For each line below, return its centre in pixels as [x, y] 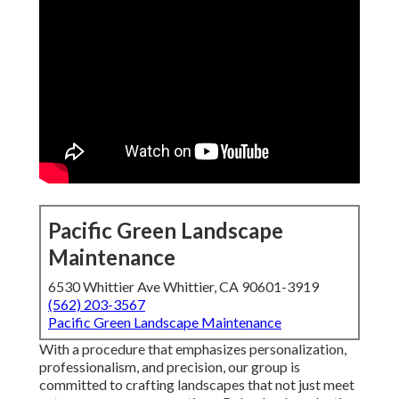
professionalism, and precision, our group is [170, 367]
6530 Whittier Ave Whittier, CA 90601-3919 [183, 287]
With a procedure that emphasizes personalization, [193, 349]
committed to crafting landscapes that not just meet [197, 385]
